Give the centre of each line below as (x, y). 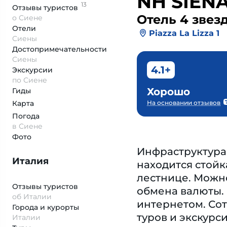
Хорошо (168, 92)
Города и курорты (46, 207)
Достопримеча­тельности (60, 49)
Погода (26, 116)
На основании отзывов (184, 103)
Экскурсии (32, 70)
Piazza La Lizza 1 (184, 33)
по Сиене (30, 80)
